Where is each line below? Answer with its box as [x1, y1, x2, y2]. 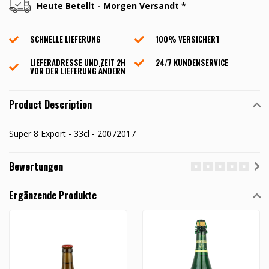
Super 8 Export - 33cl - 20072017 [9, 128, 136, 140]
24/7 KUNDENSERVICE [156, 56, 228, 69]
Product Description [9, 97, 92, 112]
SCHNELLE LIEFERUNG [30, 33, 101, 46]
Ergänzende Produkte [9, 188, 97, 203]
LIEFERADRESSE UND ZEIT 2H [30, 56, 125, 69]
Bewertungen [9, 159, 63, 174]
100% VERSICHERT [156, 33, 220, 46]
